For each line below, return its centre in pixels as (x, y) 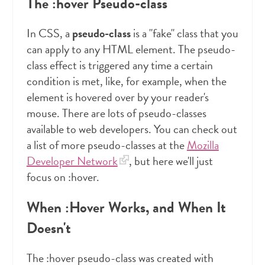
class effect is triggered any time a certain (119, 65)
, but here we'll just (171, 161)
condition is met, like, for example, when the (126, 81)
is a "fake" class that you (184, 33)
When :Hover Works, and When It (126, 208)
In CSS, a (49, 33)
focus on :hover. (63, 177)
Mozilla (203, 145)
